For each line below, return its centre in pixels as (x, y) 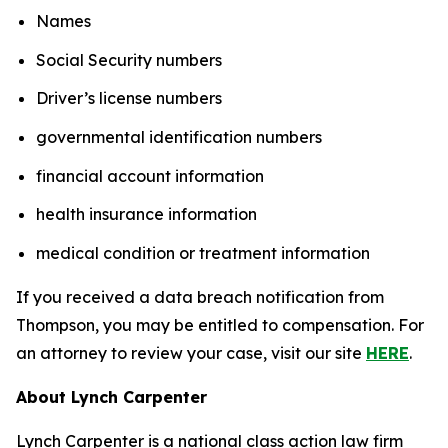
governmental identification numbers (179, 136)
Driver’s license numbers (129, 98)
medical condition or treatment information (203, 252)
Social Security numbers (129, 59)
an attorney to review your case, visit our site (191, 352)
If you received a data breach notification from (200, 296)
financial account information (150, 175)
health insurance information (146, 214)
